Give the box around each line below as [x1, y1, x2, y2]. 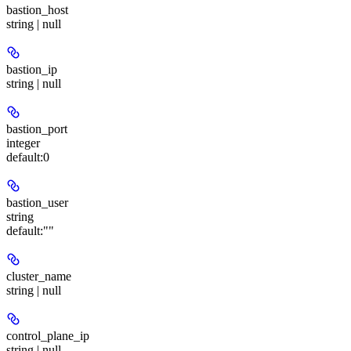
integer [6, 136, 40, 150]
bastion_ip [6, 63, 57, 76]
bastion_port [6, 122, 67, 136]
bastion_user [6, 196, 68, 209]
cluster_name [6, 270, 71, 283]
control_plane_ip [6, 329, 89, 342]
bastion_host [6, 3, 68, 16]
